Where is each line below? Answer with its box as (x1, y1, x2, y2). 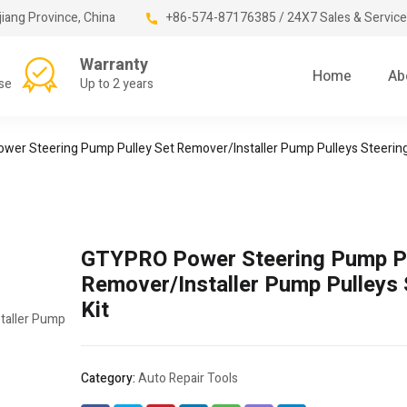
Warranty (80, 53, 148, 77)
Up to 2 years (80, 74, 154, 94)
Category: (81, 369, 138, 389)
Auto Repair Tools (138, 369, 238, 389)
